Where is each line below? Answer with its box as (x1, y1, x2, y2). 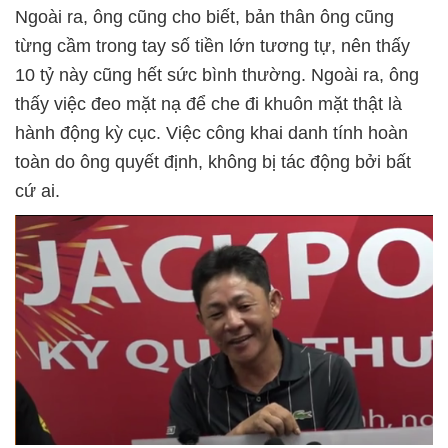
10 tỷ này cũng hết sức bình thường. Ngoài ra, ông (15, 65, 419, 85)
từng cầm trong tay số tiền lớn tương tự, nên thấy (15, 36, 410, 56)
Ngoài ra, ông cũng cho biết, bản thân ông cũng (15, 7, 394, 27)
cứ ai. (15, 181, 60, 201)
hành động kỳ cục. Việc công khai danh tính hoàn (15, 123, 408, 143)
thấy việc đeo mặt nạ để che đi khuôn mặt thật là (15, 94, 402, 114)
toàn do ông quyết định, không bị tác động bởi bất (15, 152, 411, 172)
